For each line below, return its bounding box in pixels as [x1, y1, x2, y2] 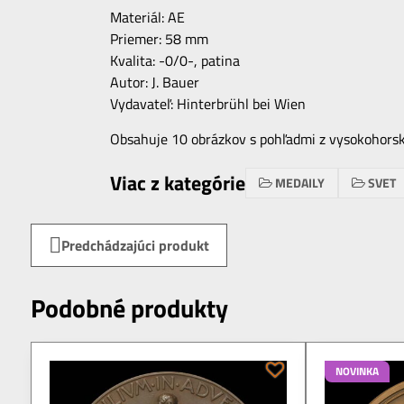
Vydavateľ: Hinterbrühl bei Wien [109, 93, 306, 115]
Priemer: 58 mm [109, 28, 208, 50]
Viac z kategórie [109, 167, 245, 198]
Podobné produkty [30, 289, 228, 328]
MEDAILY [274, 173, 325, 193]
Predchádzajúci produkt [60, 234, 209, 257]
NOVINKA [335, 363, 380, 381]
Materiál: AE [109, 6, 185, 29]
